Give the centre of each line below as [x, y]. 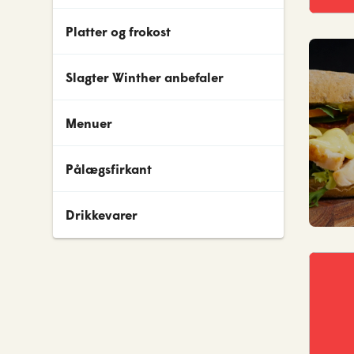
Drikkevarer [102, 215]
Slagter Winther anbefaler [145, 77]
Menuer [89, 122]
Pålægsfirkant [109, 168]
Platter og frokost [119, 31]
